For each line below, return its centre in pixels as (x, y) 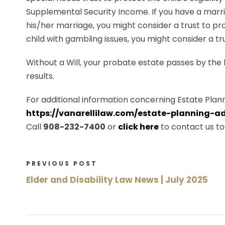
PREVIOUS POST (62, 163)
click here (138, 127)
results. (40, 76)
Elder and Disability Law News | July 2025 (117, 180)
